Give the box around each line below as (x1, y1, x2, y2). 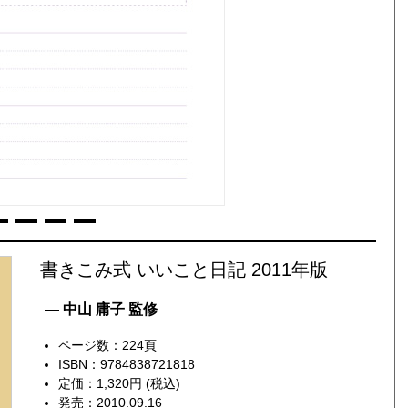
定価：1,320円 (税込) (57, 375, 180, 391)
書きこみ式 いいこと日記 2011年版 (39, 259, 328, 280)
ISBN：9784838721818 (57, 356, 195, 372)
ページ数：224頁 (57, 337, 157, 352)
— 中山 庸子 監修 (44, 301, 158, 317)
